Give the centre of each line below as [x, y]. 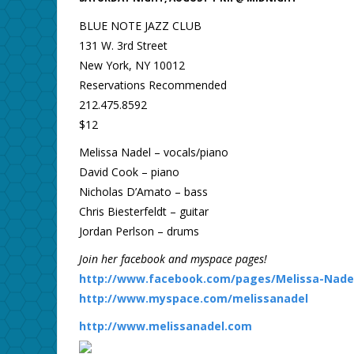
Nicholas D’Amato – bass [143, 192]
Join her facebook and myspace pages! [173, 259]
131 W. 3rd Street [123, 46]
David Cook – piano [129, 172]
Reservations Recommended [153, 85]
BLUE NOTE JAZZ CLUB [140, 26]
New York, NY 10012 [132, 66]
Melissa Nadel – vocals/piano [153, 153]
